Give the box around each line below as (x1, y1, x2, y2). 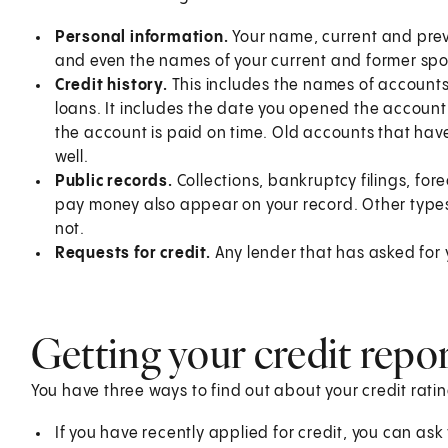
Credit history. (54, 76, 168, 94)
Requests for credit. (54, 244, 211, 262)
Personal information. (54, 28, 229, 46)
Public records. (54, 172, 173, 190)
